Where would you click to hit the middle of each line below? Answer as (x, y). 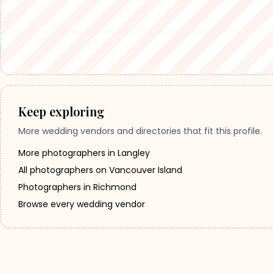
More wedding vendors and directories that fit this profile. (140, 131)
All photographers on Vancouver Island (100, 170)
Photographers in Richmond (77, 187)
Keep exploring (61, 111)
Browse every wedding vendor (82, 204)
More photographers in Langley (84, 153)
